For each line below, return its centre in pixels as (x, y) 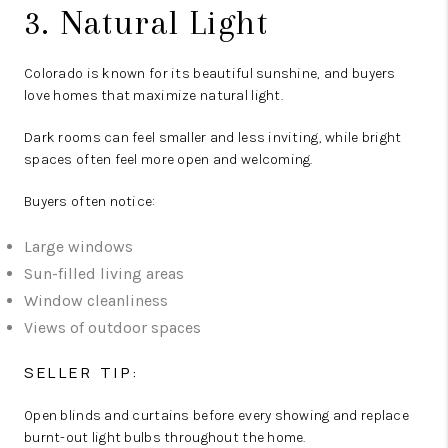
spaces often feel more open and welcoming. (168, 159)
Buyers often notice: (90, 201)
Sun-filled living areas (104, 273)
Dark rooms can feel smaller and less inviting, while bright (213, 137)
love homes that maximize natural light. (153, 95)
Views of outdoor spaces (112, 327)
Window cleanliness (96, 300)
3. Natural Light (146, 22)
